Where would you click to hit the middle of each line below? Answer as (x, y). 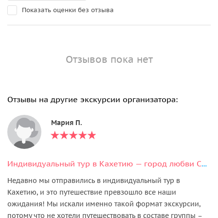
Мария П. (67, 122)
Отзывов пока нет (109, 59)
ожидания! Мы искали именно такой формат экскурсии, (104, 204)
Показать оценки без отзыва (68, 10)
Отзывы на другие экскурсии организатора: (92, 99)
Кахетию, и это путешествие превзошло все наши (92, 192)
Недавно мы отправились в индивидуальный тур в (94, 180)
